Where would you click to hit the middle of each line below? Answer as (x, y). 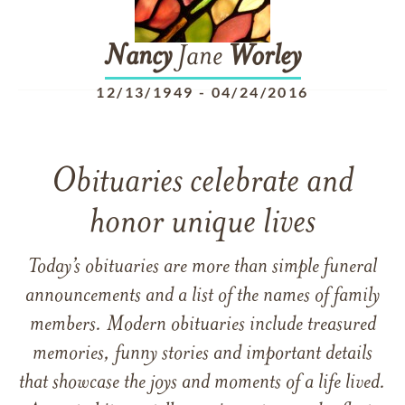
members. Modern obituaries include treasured (202, 325)
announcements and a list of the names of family (202, 297)
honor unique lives (202, 224)
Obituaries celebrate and (202, 183)
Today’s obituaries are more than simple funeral (202, 268)
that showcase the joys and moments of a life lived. (202, 383)
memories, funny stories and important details (202, 354)
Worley (264, 58)
